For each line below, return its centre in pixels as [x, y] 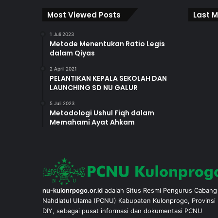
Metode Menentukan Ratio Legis [107, 44]
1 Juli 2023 [62, 34]
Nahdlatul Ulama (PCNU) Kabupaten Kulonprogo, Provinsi [129, 200]
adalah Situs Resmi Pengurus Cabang [160, 190]
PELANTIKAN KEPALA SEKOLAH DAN [108, 78]
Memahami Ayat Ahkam [92, 122]
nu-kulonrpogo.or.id [73, 190]
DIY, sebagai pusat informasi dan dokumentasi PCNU [122, 210]
